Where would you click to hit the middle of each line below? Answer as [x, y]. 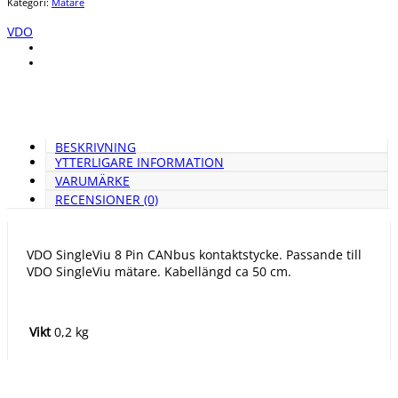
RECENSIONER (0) [107, 199]
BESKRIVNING [96, 147]
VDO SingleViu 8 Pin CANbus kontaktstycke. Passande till [194, 254]
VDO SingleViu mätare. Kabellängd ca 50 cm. [159, 271]
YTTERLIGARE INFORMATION [139, 162]
